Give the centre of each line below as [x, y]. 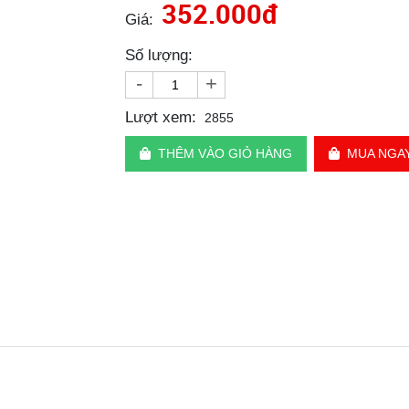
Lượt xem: [160, 118]
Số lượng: [158, 56]
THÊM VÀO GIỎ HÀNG [225, 154]
